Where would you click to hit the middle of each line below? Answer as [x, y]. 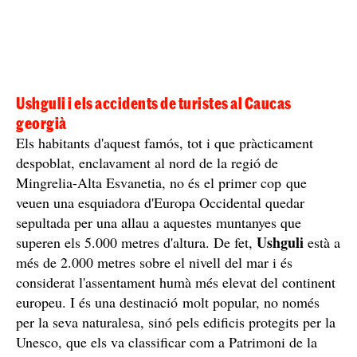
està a [322, 242]
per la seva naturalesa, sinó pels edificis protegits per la [176, 322]
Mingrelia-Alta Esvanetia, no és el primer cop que [161, 182]
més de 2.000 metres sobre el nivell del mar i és [154, 262]
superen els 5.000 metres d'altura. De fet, [136, 242]
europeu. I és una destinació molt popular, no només [168, 302]
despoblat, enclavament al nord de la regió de [147, 162]
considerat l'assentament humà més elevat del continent [176, 282]
